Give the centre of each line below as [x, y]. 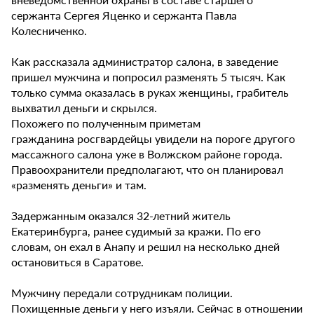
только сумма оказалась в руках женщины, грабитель [150, 93]
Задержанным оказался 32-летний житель [121, 216]
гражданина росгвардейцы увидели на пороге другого [153, 139]
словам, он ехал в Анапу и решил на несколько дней [145, 247]
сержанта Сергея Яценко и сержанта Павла [124, 15]
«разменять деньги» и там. [80, 185]
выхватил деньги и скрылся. [86, 108]
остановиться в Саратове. [79, 262]
